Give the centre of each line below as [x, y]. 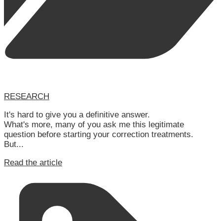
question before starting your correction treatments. [99, 135]
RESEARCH [27, 97]
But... [14, 145]
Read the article [33, 163]
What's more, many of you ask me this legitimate [94, 125]
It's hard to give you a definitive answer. [77, 115]
